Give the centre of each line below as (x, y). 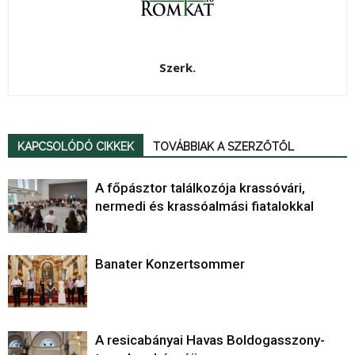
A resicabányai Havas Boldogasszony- (210, 340)
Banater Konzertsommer (170, 263)
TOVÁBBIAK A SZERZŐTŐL (223, 146)
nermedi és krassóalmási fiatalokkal (204, 206)
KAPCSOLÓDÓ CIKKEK (76, 146)
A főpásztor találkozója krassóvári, (200, 187)
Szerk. (177, 67)
